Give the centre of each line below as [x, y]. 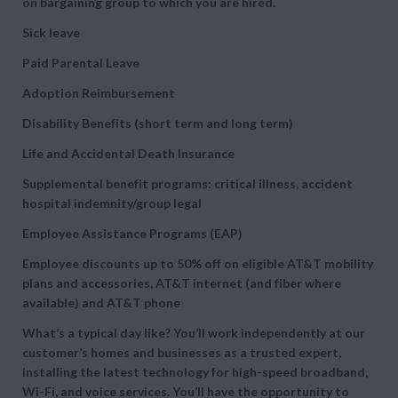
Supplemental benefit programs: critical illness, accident [187, 183]
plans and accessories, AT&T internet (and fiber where [182, 283]
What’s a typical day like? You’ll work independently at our [194, 333]
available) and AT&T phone [101, 302]
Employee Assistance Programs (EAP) [132, 233]
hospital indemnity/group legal [112, 203]
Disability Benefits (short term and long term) [158, 123]
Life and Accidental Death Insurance [128, 153]
